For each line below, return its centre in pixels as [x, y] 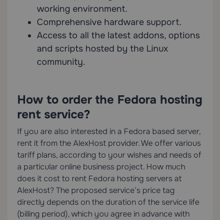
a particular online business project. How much [101, 167]
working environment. [82, 9]
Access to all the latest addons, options [118, 36]
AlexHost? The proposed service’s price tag [96, 191]
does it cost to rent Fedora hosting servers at [99, 179]
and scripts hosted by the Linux [102, 49]
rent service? [54, 115]
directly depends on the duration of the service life [108, 202]
